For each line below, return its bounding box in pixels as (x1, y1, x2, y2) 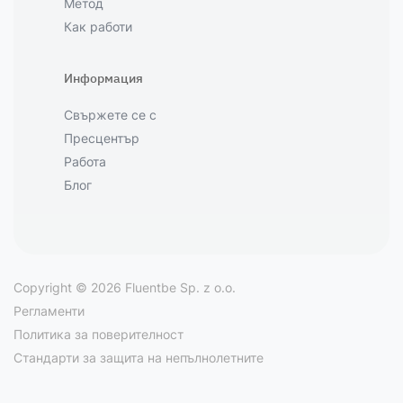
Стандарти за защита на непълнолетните (13, 350, 264, 365)
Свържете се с (64, 107, 157, 122)
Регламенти (13, 303, 85, 318)
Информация (64, 70, 143, 86)
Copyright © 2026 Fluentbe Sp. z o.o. (13, 280, 236, 295)
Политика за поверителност (13, 327, 184, 342)
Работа (64, 154, 106, 169)
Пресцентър (64, 130, 139, 146)
